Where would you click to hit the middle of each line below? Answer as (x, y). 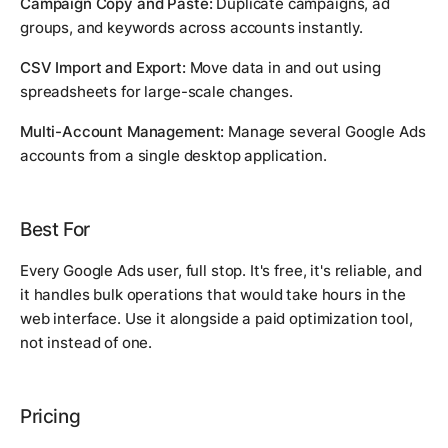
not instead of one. (86, 342)
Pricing (50, 416)
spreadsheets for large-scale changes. (156, 91)
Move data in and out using (283, 67)
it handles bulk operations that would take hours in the (213, 294)
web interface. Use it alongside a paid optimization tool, (216, 318)
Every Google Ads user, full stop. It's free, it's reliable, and (221, 270)
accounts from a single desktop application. (173, 155)
